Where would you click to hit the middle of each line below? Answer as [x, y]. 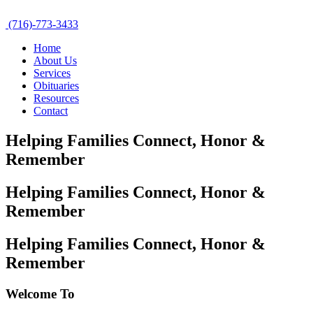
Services [52, 73]
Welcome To [40, 293]
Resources [56, 98]
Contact [51, 111]
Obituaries [56, 86]
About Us [55, 60]
